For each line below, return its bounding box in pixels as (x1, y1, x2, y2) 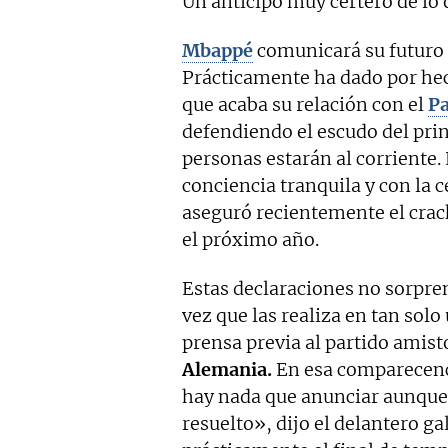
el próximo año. (182, 228, 319, 252)
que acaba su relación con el (182, 93, 428, 117)
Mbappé (182, 39, 253, 63)
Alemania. (182, 358, 272, 382)
